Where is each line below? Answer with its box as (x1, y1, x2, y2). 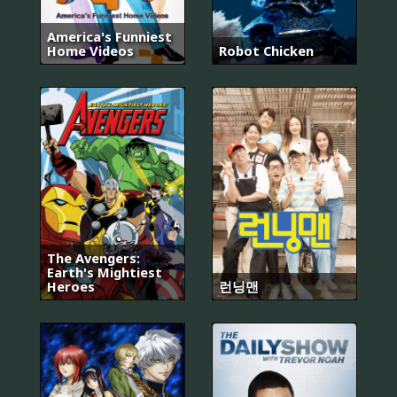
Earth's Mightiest (47, 262, 162, 281)
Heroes (47, 276, 95, 295)
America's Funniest (47, 27, 172, 46)
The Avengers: (47, 248, 140, 267)
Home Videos (47, 42, 134, 60)
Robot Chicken (219, 42, 314, 60)
